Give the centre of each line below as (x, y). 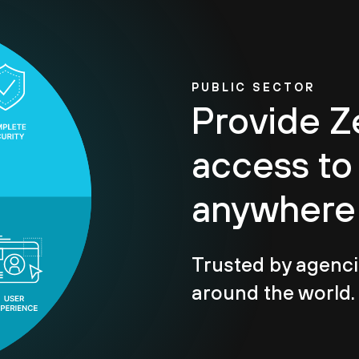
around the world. (273, 292)
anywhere (274, 209)
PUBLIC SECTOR (254, 87)
